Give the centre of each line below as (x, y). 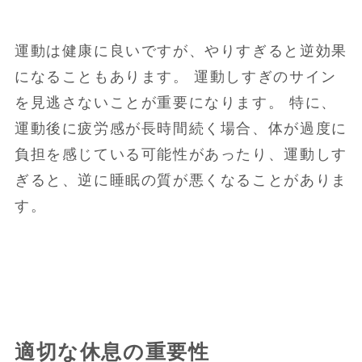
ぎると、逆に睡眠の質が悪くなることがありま (181, 181)
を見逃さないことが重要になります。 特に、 (175, 103)
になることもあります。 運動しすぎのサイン (175, 77)
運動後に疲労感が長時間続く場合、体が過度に (181, 129)
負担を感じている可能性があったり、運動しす (181, 155)
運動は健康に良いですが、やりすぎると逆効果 (181, 51)
